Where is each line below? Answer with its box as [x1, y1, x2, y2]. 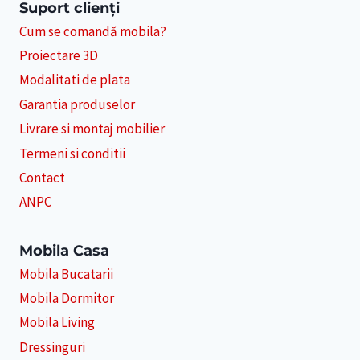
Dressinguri [19, 337, 85, 356]
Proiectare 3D [19, 47, 98, 64]
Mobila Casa [19, 241, 109, 260]
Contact [19, 168, 65, 186]
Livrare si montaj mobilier [19, 120, 165, 138]
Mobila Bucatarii [19, 264, 113, 283]
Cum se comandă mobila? [19, 22, 166, 40]
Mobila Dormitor [19, 289, 114, 307]
